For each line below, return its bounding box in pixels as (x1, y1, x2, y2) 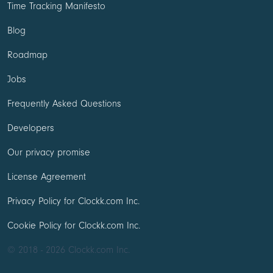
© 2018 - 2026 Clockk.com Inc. (7, 244, 130, 256)
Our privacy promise (7, 147, 90, 158)
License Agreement (7, 171, 86, 183)
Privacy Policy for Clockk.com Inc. (7, 196, 140, 207)
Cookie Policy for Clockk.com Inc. (7, 220, 140, 232)
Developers (7, 122, 54, 134)
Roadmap (7, 49, 48, 61)
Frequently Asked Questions (7, 98, 121, 110)
